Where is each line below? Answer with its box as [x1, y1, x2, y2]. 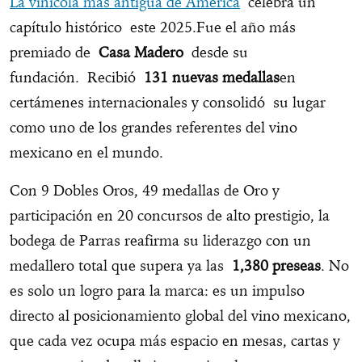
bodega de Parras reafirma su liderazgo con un [10, 231, 311, 250]
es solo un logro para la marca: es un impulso [10, 281, 305, 301]
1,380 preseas [232, 256, 321, 276]
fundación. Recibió [10, 68, 144, 87]
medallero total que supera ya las [10, 256, 232, 276]
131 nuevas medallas [144, 68, 280, 87]
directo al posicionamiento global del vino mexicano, [10, 306, 351, 326]
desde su [183, 43, 248, 62]
